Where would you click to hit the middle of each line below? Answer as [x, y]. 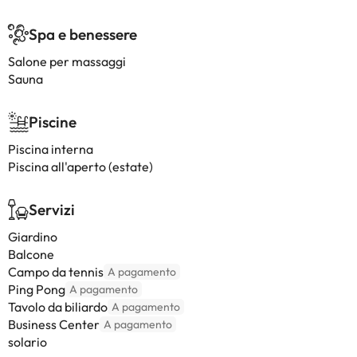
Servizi [52, 210]
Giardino [33, 237]
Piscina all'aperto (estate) [80, 167]
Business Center [54, 324]
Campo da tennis [56, 272]
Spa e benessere [83, 34]
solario [27, 342]
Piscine [53, 122]
